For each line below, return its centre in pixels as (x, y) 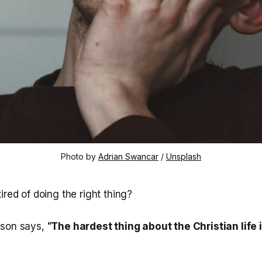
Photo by (80, 156)
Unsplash (184, 156)
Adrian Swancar (128, 156)
